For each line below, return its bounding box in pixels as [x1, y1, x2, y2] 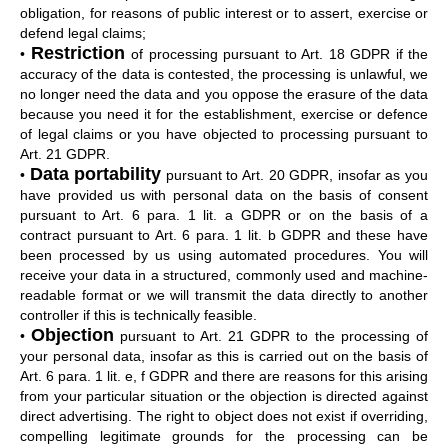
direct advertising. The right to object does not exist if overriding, [20, 407, 428, 424]
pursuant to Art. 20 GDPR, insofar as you [161, 166, 429, 183]
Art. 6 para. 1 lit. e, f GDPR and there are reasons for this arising [20, 367, 428, 384]
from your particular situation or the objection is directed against [20, 387, 428, 404]
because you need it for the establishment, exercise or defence [20, 105, 428, 122]
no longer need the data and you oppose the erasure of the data [20, 85, 428, 102]
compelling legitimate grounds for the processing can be [20, 427, 428, 444]
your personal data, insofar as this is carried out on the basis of [20, 347, 428, 364]
